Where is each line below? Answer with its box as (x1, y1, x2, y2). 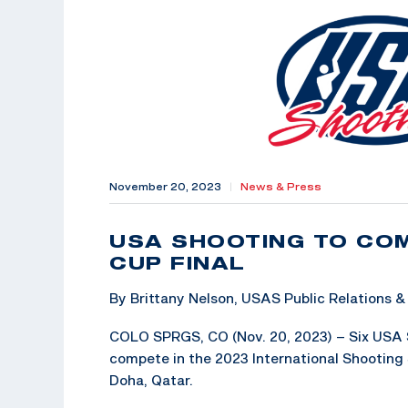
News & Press (240, 180, 321, 192)
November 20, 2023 (109, 180, 221, 192)
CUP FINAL (109, 250, 246, 273)
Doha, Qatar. (109, 371, 193, 388)
